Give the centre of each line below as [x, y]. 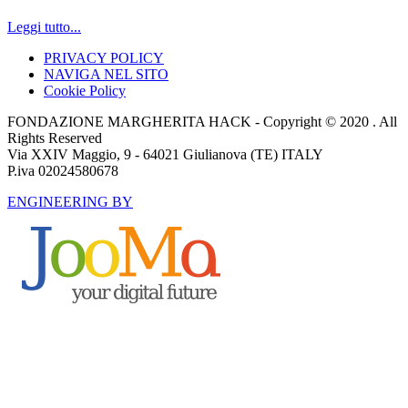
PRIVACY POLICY [104, 58]
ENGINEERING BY [70, 202]
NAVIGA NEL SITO [106, 75]
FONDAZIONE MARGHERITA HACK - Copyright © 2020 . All [202, 122]
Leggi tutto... [44, 27]
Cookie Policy [85, 91]
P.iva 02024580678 [63, 171]
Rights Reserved [56, 138]
